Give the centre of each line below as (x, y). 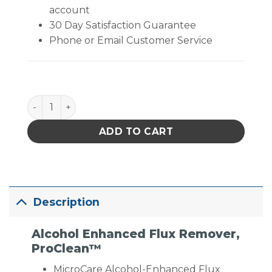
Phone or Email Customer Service (131, 40)
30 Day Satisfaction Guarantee (122, 25)
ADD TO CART (136, 131)
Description (67, 202)
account (69, 10)
